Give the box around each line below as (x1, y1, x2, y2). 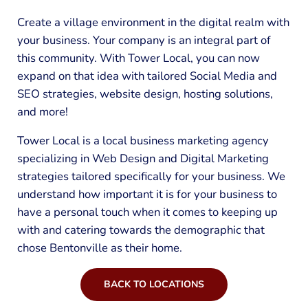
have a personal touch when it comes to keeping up (16, 203, 278, 220)
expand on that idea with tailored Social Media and (16, 67, 277, 84)
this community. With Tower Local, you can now (16, 49, 260, 66)
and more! (16, 103, 68, 120)
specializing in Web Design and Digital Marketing (16, 150, 269, 166)
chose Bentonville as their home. (16, 239, 182, 256)
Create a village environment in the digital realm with (16, 14, 289, 30)
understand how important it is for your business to (16, 186, 277, 202)
